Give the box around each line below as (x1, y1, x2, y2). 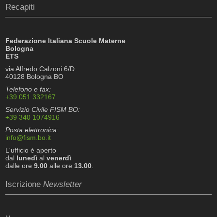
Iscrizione (5, 180, 44, 189)
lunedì (16, 154, 38, 162)
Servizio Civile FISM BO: (5, 106, 80, 113)
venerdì (46, 154, 72, 162)
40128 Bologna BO (5, 73, 64, 80)
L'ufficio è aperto (5, 146, 57, 154)
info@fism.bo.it (5, 134, 51, 141)
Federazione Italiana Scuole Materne (5, 37, 126, 45)
